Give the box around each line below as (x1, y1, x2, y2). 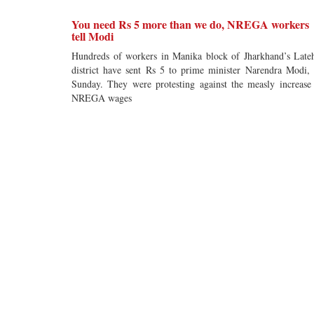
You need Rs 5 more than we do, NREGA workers (71, 16, 309, 32)
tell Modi (71, 28, 114, 44)
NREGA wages (71, 91, 132, 104)
